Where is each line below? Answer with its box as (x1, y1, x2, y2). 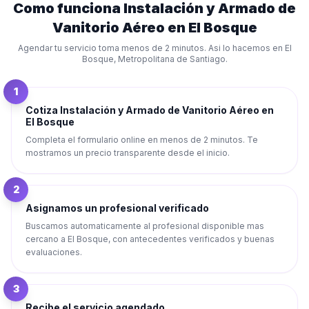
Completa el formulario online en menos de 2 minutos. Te (26, 134, 258, 145)
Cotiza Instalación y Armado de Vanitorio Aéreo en (26, 104, 274, 116)
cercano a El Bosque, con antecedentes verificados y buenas (26, 234, 275, 244)
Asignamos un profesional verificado (26, 202, 209, 214)
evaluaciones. (26, 247, 82, 257)
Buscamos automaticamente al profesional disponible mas (26, 221, 264, 231)
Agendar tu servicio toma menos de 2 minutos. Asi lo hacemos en (17, 43, 285, 53)
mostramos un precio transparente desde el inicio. (26, 148, 230, 158)
